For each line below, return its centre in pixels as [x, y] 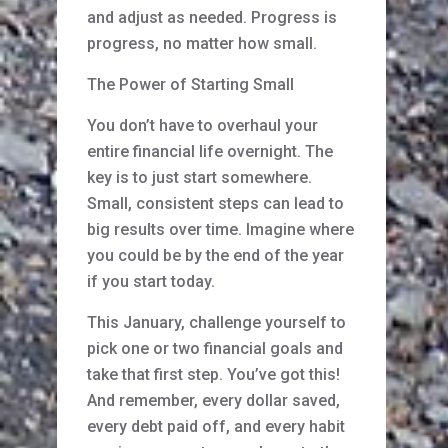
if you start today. [151, 282]
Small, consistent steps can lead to [215, 204]
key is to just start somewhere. [199, 178]
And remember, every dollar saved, [213, 401]
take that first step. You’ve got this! [213, 375]
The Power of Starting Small [190, 85]
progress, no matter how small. [202, 44]
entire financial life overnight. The [210, 152]
